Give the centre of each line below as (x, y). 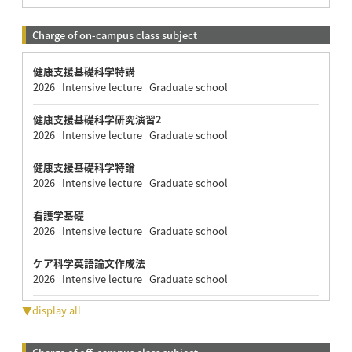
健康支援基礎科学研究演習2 (97, 119)
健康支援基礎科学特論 (84, 167)
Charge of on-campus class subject (114, 35)
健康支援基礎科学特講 (84, 71)
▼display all (51, 310)
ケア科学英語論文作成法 (89, 262)
